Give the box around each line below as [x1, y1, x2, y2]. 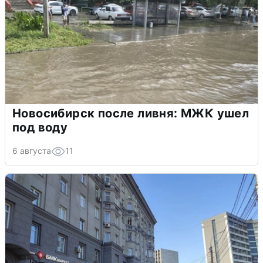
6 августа [12, 145, 51, 156]
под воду [12, 120, 68, 134]
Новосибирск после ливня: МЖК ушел [12, 106, 249, 120]
